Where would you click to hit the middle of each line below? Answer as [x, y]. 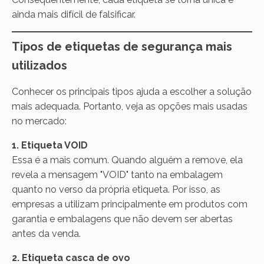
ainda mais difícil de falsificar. [74, 14]
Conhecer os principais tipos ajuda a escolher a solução [132, 91]
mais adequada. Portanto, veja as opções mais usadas [130, 106]
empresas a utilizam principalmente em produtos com [130, 204]
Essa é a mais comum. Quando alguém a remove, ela [127, 160]
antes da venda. [46, 233]
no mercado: [39, 121]
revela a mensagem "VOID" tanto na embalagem [117, 174]
